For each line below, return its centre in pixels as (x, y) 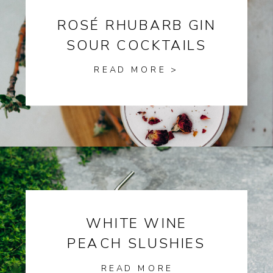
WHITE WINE (136, 224)
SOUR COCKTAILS (136, 46)
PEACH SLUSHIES (136, 244)
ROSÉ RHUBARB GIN (136, 26)
